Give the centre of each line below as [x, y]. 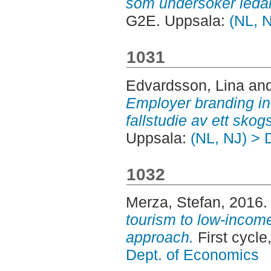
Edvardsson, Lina [185, 85]
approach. [159, 237]
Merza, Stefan [173, 202]
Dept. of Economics [192, 254]
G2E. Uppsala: [177, 21]
